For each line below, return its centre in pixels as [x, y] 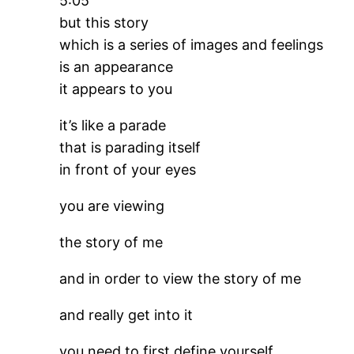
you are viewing [112, 206]
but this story [104, 23]
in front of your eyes [128, 169]
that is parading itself [130, 147]
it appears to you [116, 89]
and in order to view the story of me [181, 279]
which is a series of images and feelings [192, 45]
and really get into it [126, 315]
